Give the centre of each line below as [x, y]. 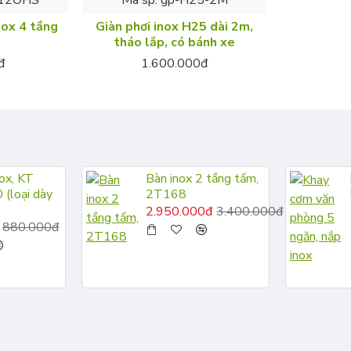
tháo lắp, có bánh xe [175, 42]
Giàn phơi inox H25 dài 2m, [175, 26]
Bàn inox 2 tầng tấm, [203, 179]
